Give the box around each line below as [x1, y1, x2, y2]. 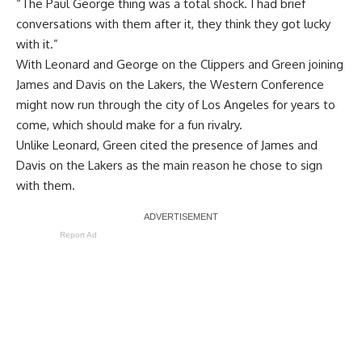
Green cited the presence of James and [103, 137, 318, 153]
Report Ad [60, 229, 97, 239]
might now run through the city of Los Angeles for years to [16, 96, 335, 112]
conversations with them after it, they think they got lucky [16, 15, 330, 32]
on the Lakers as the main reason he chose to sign [46, 157, 322, 173]
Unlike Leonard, [16, 137, 103, 153]
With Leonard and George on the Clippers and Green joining [16, 56, 343, 72]
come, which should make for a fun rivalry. [16, 116, 242, 133]
